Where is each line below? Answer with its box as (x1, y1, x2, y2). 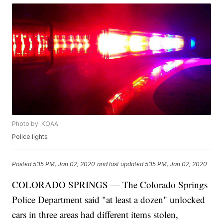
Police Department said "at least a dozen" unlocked (12, 193, 206, 206)
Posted (12, 160, 33, 168)
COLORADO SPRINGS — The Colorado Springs (12, 178, 208, 191)
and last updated (97, 160, 144, 168)
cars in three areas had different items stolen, (12, 208, 179, 221)
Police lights (12, 133, 48, 141)
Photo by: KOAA (12, 120, 59, 128)
